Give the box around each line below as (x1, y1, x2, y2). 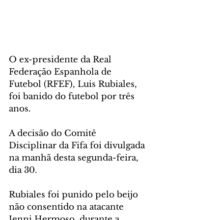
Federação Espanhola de (9, 67, 114, 78)
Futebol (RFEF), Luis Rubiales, (9, 79, 139, 90)
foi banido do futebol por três (9, 91, 137, 102)
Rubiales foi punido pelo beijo (9, 190, 140, 200)
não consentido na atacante (9, 202, 126, 213)
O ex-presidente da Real (9, 55, 114, 65)
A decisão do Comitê (9, 128, 99, 139)
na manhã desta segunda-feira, (9, 153, 141, 164)
